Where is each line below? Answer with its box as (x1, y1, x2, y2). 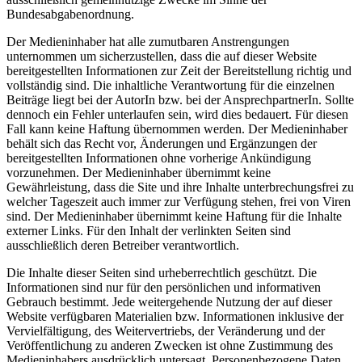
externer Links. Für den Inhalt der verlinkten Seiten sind (6, 223, 291, 238)
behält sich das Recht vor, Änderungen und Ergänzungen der (6, 136, 317, 150)
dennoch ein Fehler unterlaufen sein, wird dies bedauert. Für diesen (6, 107, 348, 121)
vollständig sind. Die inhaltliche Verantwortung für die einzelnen (6, 78, 335, 92)
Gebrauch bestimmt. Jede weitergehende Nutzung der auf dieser (6, 294, 332, 309)
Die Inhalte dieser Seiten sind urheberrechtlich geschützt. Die (6, 265, 317, 280)
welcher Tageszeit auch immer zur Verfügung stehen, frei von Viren (6, 194, 351, 208)
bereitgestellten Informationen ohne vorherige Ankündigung (6, 150, 311, 165)
